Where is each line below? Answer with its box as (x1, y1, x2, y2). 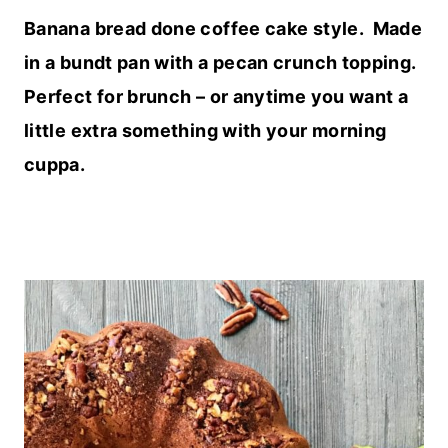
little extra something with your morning (24, 120, 387, 142)
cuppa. (24, 154, 94, 176)
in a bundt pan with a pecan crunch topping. (24, 52, 421, 74)
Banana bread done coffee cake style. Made (24, 18, 423, 40)
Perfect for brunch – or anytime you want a (24, 86, 409, 108)
